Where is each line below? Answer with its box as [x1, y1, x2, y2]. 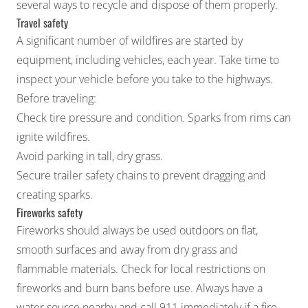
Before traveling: [16, 90, 96, 106]
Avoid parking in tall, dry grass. [16, 148, 163, 164]
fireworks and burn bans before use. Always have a [16, 280, 263, 296]
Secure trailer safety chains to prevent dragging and [16, 167, 266, 183]
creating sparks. [16, 186, 93, 202]
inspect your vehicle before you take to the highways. [16, 71, 273, 87]
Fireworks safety [16, 203, 82, 221]
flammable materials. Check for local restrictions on [16, 261, 265, 276]
